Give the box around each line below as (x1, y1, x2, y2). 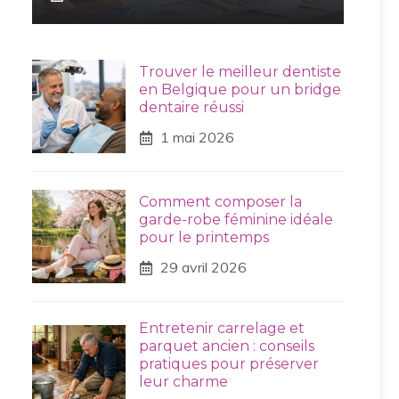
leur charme (139, 373, 228, 390)
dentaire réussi (139, 99, 244, 116)
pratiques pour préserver (139, 355, 319, 372)
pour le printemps (139, 229, 269, 246)
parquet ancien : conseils (139, 338, 314, 354)
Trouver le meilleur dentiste (139, 63, 341, 80)
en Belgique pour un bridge (139, 81, 341, 98)
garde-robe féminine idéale (139, 211, 333, 228)
